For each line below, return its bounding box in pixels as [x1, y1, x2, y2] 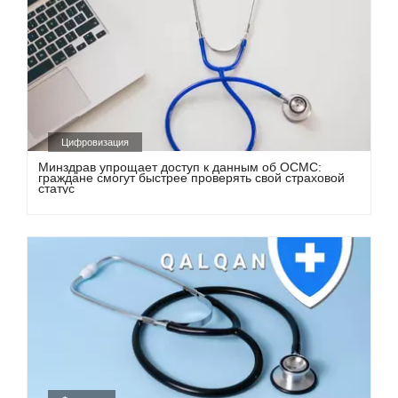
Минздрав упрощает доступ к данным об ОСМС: [38, 160, 322, 175]
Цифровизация [61, 137, 130, 148]
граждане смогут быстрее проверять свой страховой [38, 171, 346, 186]
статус [38, 181, 76, 196]
